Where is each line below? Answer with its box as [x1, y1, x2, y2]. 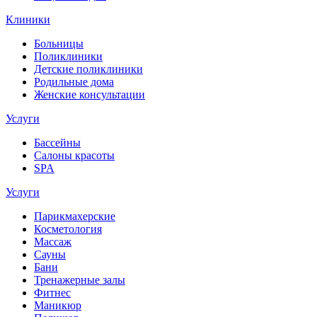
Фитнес [34, 286, 71, 299]
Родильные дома [34, 75, 114, 88]
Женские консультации [34, 88, 145, 100]
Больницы [34, 37, 83, 50]
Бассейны [34, 136, 81, 149]
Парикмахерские [34, 209, 115, 222]
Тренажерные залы [34, 273, 125, 286]
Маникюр [34, 299, 81, 311]
